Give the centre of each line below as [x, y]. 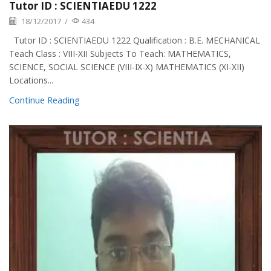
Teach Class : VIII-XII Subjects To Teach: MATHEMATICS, [120, 53]
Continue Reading [44, 100]
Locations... [31, 80]
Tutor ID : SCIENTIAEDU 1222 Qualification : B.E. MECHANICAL [135, 40]
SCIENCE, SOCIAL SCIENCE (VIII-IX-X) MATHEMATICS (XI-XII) [127, 67]
